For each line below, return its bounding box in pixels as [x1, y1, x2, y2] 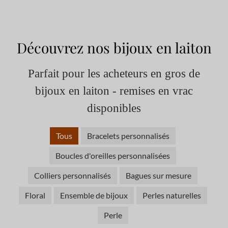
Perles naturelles [142, 190, 201, 201]
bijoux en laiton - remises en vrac [35, 84, 193, 98]
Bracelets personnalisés [87, 131, 169, 141]
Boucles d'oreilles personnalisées [55, 151, 170, 161]
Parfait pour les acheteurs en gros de [28, 67, 200, 80]
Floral [24, 190, 45, 201]
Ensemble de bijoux [60, 190, 128, 201]
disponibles [87, 102, 141, 115]
